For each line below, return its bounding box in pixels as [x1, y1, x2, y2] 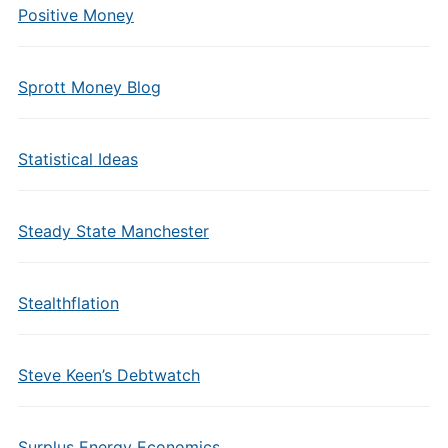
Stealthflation [17, 293, 119, 313]
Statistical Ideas [17, 149, 138, 169]
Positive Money [17, 5, 134, 25]
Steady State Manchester [17, 221, 209, 241]
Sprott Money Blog [17, 77, 161, 97]
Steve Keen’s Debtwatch [17, 365, 200, 385]
